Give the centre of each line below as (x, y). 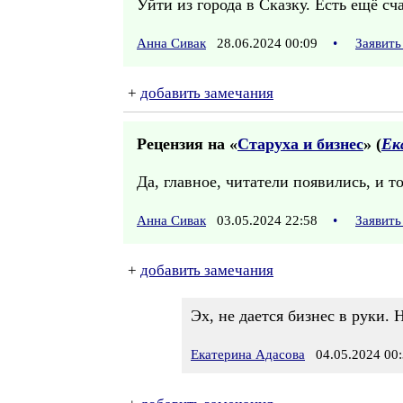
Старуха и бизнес (300, 144)
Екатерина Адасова (248, 354)
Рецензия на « (187, 144)
